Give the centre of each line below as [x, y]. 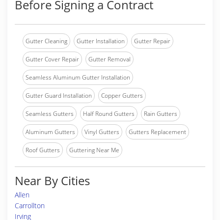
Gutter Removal [110, 59]
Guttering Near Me [94, 150]
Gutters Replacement [157, 132]
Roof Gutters [43, 150]
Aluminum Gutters [50, 132]
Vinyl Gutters [102, 132]
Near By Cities [52, 180]
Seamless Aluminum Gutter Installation [78, 77]
